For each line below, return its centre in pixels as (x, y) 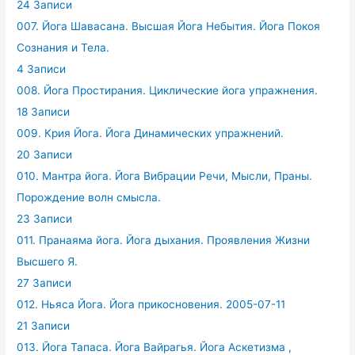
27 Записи (44, 282)
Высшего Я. (48, 261)
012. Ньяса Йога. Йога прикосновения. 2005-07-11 (151, 304)
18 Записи (44, 111)
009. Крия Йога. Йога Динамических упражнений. (151, 133)
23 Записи (45, 218)
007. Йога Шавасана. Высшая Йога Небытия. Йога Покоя (169, 26)
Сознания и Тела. (63, 47)
